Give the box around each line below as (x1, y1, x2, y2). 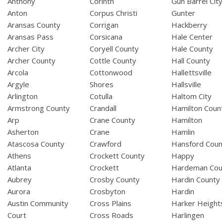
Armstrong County (7, 103, 70, 113)
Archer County (7, 55, 55, 66)
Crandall (89, 103, 116, 113)
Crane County (89, 115, 135, 125)
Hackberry (171, 20, 208, 30)
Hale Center (171, 32, 213, 42)
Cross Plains (89, 198, 131, 209)
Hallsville (171, 79, 202, 90)
